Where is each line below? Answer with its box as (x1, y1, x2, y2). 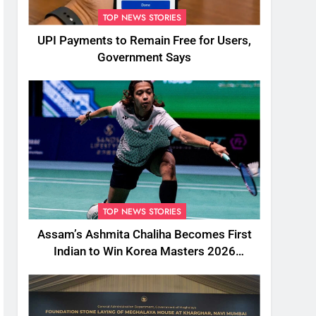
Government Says (97, 50, 192, 64)
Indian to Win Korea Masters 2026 (53, 245, 236, 259)
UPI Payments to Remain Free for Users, (37, 33, 252, 47)
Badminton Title (102, 262, 187, 276)
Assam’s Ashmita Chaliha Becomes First (37, 228, 252, 242)
